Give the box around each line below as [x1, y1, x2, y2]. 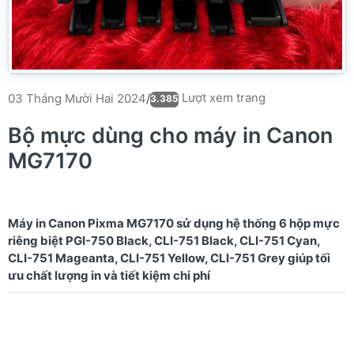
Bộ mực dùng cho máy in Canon [8, 122, 333, 149]
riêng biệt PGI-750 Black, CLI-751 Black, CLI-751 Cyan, [8, 233, 321, 248]
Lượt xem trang [179, 90, 265, 105]
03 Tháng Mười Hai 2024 [8, 90, 146, 106]
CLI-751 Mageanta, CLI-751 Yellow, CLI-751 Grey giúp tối [8, 250, 330, 265]
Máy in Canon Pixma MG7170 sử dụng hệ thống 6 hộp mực [8, 216, 340, 231]
